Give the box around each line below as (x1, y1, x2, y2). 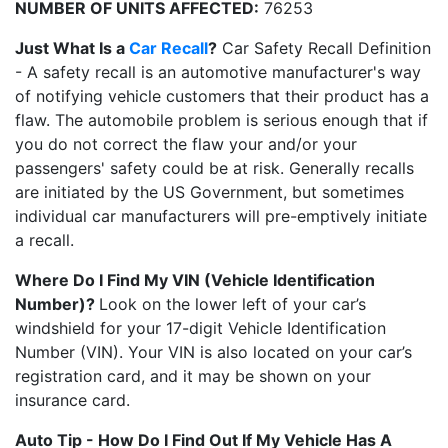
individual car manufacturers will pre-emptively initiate (15, 206, 427, 227)
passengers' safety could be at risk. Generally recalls (15, 158, 414, 179)
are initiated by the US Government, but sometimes (15, 182, 404, 203)
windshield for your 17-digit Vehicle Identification (15, 318, 386, 339)
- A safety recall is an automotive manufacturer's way (15, 62, 421, 83)
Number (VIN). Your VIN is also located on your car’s (15, 342, 412, 363)
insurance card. (15, 390, 130, 411)
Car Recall (129, 38, 208, 59)
